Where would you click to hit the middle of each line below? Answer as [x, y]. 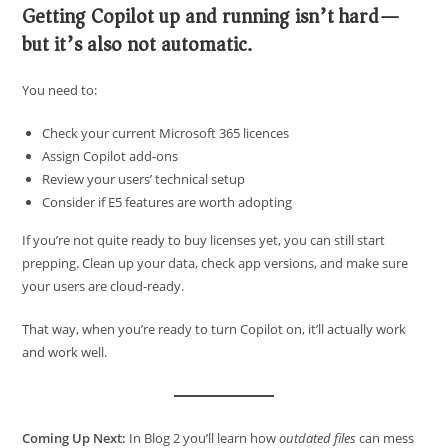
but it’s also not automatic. [137, 45]
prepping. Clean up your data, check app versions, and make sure [215, 263]
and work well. [65, 352]
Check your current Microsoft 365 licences [166, 133]
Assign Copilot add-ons [110, 156]
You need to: [60, 90]
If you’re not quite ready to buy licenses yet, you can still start [204, 240]
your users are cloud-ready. [103, 286]
